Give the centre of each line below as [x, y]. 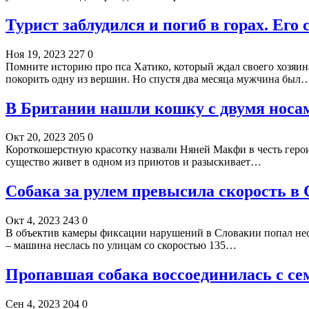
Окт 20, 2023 [36, 137]
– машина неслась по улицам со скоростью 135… [121, 246]
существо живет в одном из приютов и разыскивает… [133, 162]
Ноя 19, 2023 [36, 54]
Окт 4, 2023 [33, 221]
